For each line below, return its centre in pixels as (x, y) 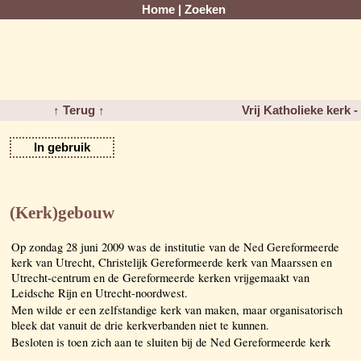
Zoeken (205, 10)
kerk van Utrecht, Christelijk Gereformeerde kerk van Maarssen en (172, 262)
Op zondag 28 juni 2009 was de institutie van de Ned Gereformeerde (175, 247)
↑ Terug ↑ (79, 110)
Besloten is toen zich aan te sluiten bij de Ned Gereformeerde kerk (171, 342)
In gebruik (62, 147)
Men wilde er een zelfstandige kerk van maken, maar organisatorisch (177, 309)
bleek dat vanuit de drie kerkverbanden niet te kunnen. (140, 325)
